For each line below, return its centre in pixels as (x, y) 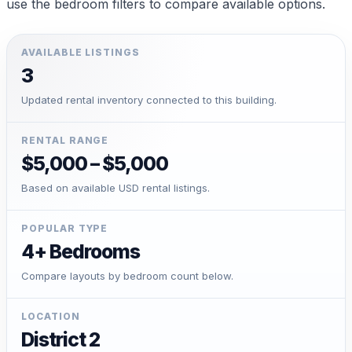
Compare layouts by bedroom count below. (127, 275)
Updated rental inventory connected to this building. (149, 99)
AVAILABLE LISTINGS (81, 52)
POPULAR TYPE (65, 228)
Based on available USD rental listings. (115, 187)
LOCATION (51, 316)
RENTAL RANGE (65, 140)
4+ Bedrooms (81, 251)
